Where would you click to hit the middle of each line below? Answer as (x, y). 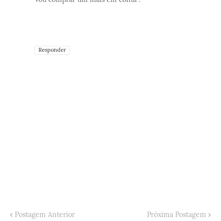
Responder (52, 50)
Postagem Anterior (45, 214)
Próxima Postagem (177, 214)
